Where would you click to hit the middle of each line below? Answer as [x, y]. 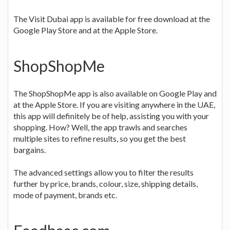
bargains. [30, 149]
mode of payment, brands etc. [65, 195]
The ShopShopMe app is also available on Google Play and [115, 93]
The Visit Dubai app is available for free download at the [112, 18]
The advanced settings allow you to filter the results [103, 172]
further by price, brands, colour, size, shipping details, [106, 183]
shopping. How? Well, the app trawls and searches [100, 127]
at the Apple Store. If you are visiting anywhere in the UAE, [114, 104]
